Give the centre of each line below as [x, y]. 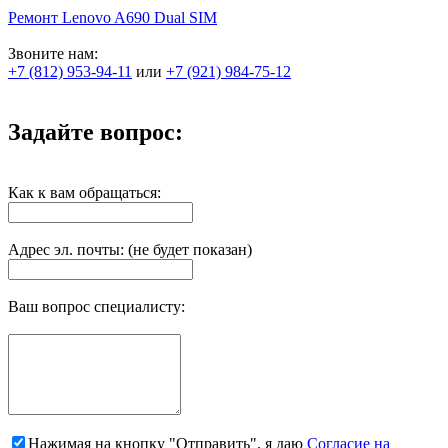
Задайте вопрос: [95, 131]
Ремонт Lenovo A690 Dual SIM [112, 17]
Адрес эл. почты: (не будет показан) [130, 249]
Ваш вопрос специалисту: [96, 306]
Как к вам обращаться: [84, 192]
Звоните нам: [53, 53]
